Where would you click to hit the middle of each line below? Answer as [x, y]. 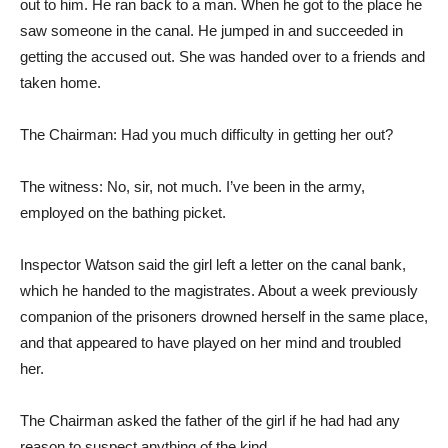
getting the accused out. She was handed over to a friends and [222, 56]
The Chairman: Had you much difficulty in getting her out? [206, 134]
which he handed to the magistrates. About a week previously [219, 290]
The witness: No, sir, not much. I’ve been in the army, [192, 186]
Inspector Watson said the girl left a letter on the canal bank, [213, 264]
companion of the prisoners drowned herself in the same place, [224, 316]
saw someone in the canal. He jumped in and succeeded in [211, 30]
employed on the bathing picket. [123, 212]
